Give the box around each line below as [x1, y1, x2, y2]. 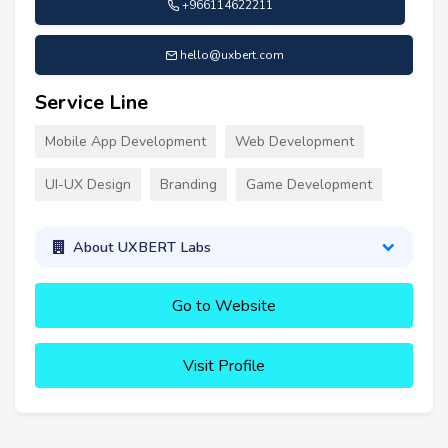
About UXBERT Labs [72, 237, 211, 258]
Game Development [246, 175, 372, 195]
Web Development [235, 132, 354, 152]
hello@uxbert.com [179, 47, 284, 64]
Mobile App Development [45, 132, 206, 152]
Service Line [35, 89, 148, 117]
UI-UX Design [45, 175, 131, 195]
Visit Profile [183, 354, 265, 377]
